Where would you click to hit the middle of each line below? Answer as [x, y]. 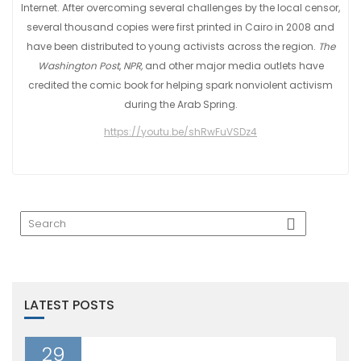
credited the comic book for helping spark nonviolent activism [180, 85]
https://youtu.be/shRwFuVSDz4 [180, 132]
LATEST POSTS [69, 305]
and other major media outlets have [234, 66]
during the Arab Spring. [180, 104]
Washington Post [78, 66]
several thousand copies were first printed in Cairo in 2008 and [180, 27]
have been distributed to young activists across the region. [172, 46]
